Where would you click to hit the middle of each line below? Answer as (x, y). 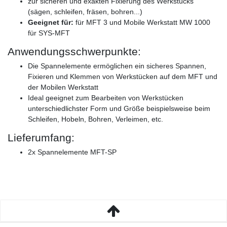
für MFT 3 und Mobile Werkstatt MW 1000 (142, 23)
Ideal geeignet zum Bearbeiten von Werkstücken (106, 98)
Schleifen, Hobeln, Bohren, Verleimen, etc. (96, 119)
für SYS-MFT (49, 33)
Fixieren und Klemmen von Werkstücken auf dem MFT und (123, 77)
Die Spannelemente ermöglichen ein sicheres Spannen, (117, 66)
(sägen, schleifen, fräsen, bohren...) (85, 12)
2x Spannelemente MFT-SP (72, 152)
